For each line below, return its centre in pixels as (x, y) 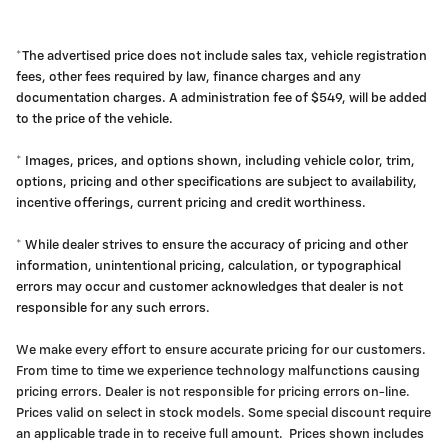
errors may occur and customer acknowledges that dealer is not (209, 287)
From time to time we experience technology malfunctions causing (218, 371)
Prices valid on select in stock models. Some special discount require (223, 413)
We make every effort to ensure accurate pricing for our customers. (221, 350)
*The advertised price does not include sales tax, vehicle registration (221, 56)
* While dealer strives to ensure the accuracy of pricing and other (212, 245)
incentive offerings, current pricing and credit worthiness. (191, 203)
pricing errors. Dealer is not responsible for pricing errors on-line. (213, 392)
